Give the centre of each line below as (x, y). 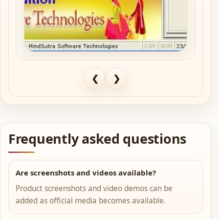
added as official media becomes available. (91, 201)
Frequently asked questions (98, 139)
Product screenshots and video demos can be (94, 189)
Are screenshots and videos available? (86, 173)
